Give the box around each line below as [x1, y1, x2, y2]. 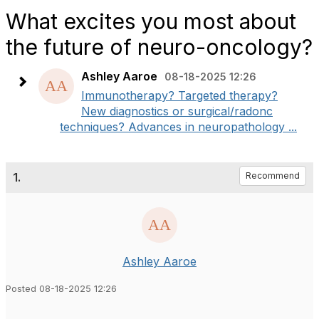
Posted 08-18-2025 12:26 [6, 283, 117, 294]
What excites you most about [6, 9, 296, 34]
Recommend [246, 170, 300, 181]
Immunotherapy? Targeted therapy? [81, 88, 278, 103]
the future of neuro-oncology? [6, 34, 313, 60]
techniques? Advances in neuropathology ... [60, 120, 297, 134]
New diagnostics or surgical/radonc [81, 104, 273, 118]
